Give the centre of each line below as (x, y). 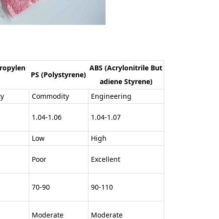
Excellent (106, 159)
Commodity (50, 96)
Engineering (111, 96)
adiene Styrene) (126, 81)
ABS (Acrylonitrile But (126, 67)
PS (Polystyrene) (58, 74)
